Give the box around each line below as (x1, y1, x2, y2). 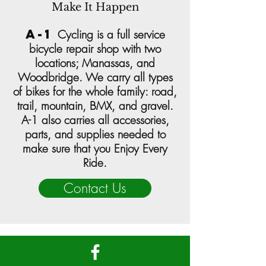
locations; (35, 55, 82, 71)
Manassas (82, 55, 129, 71)
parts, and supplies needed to (24, 126, 166, 142)
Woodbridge (17, 69, 79, 85)
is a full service (93, 27, 165, 42)
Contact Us (64, 179, 126, 197)
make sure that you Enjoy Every (23, 141, 167, 156)
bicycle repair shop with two (29, 41, 161, 56)
